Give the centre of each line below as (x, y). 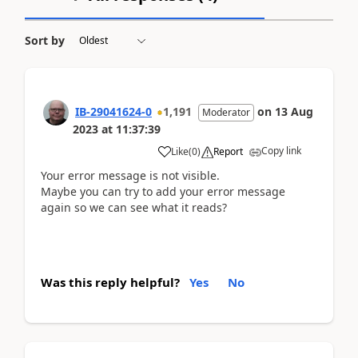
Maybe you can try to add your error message (163, 191)
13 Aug (294, 111)
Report (228, 151)
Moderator (226, 112)
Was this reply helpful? (110, 282)
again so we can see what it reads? (134, 207)
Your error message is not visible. (130, 175)
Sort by (45, 40)
